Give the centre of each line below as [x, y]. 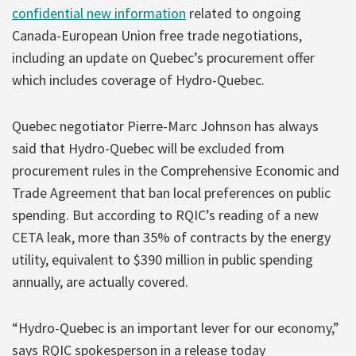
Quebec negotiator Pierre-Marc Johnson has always [165, 126]
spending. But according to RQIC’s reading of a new [165, 215]
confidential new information [99, 13]
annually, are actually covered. [100, 281]
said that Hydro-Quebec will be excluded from [148, 148]
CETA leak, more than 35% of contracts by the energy [171, 237]
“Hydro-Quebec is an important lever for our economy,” [176, 327]
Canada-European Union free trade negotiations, [157, 35]
